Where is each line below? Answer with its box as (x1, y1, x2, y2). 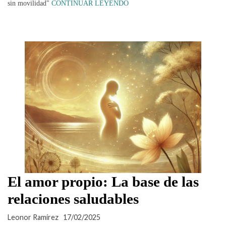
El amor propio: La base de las (8, 174, 199, 190)
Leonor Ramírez (8, 213, 59, 222)
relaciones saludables (8, 191, 139, 207)
